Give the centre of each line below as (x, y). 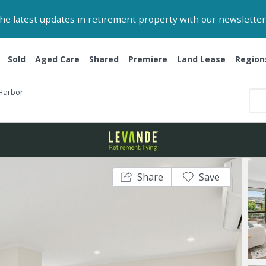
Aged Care (57, 59)
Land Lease (201, 59)
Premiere (148, 59)
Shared (104, 59)
